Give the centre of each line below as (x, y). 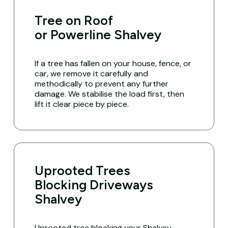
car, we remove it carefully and (92, 73)
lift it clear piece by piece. (82, 104)
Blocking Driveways (94, 185)
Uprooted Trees (83, 171)
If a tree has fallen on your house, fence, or (113, 63)
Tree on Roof (74, 20)
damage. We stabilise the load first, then (110, 94)
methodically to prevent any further (102, 83)
